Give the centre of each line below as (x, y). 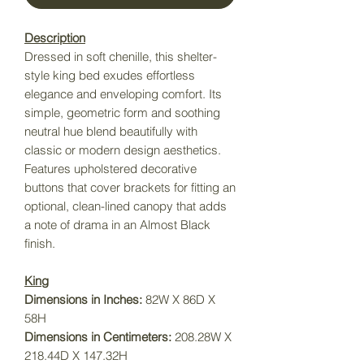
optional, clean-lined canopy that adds (126, 206)
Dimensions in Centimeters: (98, 337)
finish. (40, 244)
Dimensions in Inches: (83, 300)
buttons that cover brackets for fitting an (130, 188)
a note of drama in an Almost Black (117, 225)
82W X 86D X (179, 300)
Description (55, 38)
